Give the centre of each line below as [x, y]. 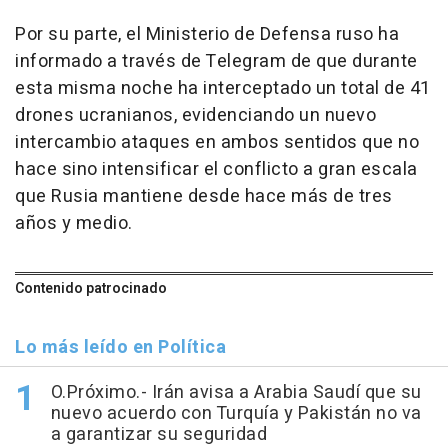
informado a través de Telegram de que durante [216, 62]
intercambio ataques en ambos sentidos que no [217, 143]
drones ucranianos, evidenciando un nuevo [195, 116]
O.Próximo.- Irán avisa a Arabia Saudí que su [236, 393]
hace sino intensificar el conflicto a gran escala [216, 170]
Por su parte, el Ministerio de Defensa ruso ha [207, 35]
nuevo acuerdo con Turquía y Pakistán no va [236, 414]
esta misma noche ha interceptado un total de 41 [223, 89]
